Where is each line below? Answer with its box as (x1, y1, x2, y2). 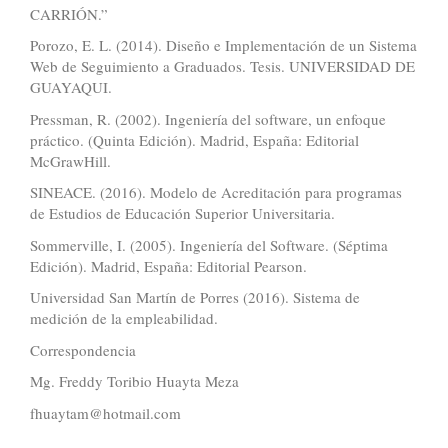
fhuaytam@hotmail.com (30, 402, 181, 423)
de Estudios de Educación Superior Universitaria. (30, 203, 335, 224)
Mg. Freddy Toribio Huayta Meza (30, 371, 239, 392)
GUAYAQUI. (30, 77, 112, 98)
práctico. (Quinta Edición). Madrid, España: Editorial (30, 129, 359, 150)
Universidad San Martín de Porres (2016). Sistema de (30, 287, 360, 308)
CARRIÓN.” (30, 3, 108, 24)
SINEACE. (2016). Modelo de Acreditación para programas (30, 182, 402, 203)
